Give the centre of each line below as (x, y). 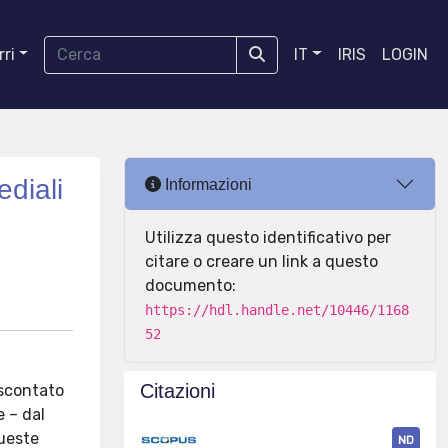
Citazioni (177, 391)
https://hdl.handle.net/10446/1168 (277, 310)
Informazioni (206, 184)
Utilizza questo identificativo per (268, 237)
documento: (190, 285)
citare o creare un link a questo (261, 261)
